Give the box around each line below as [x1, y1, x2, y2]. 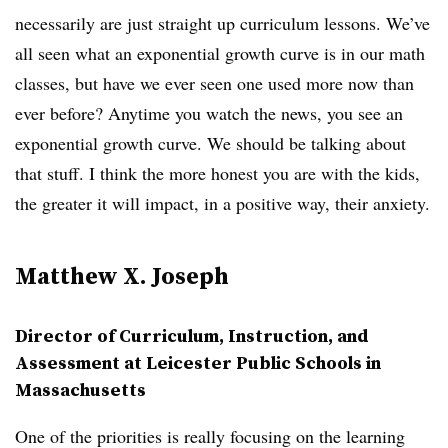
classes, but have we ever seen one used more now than [15, 71, 414, 95]
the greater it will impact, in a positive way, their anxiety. [15, 191, 430, 215]
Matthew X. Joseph [15, 259, 229, 292]
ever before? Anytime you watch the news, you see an [15, 101, 403, 125]
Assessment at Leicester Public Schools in [15, 350, 381, 375]
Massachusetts [15, 377, 146, 402]
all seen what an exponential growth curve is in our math [15, 41, 425, 65]
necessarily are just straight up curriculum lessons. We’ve [15, 11, 430, 35]
